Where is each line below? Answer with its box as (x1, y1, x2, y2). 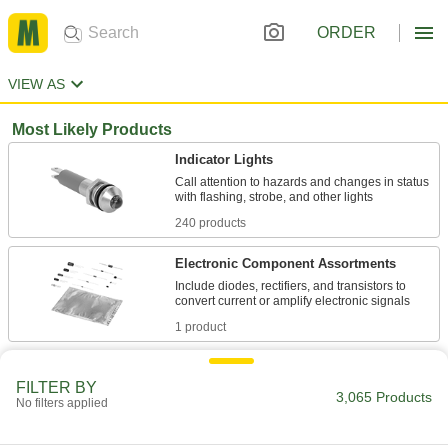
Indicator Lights (175, 152, 273, 167)
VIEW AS (8, 76, 65, 92)
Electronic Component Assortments (175, 256, 396, 271)
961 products (175, 424, 246, 438)
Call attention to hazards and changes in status (175, 175, 429, 189)
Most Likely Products (12, 121, 172, 138)
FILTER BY (16, 379, 97, 396)
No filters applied (16, 396, 108, 410)
